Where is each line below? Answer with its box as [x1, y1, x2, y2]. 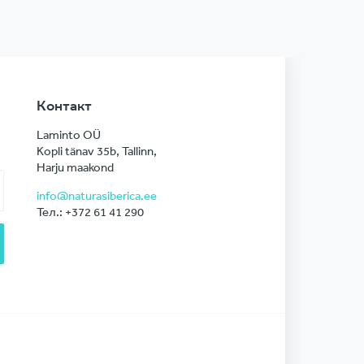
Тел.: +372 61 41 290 [36, 204, 144, 220]
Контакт [36, 96, 92, 116]
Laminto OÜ [36, 127, 101, 143]
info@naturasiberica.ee [36, 188, 157, 204]
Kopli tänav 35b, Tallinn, [36, 143, 157, 159]
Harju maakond [36, 159, 114, 175]
